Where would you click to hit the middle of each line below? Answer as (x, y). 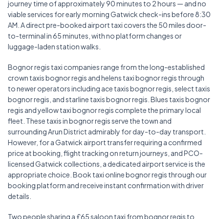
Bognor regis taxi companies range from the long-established (106, 67)
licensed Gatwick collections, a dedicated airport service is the (107, 164)
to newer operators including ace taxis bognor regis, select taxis (109, 89)
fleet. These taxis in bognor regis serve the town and (90, 121)
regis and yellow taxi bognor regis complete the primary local (104, 110)
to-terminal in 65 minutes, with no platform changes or (95, 36)
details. (20, 196)
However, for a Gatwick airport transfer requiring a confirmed (105, 142)
